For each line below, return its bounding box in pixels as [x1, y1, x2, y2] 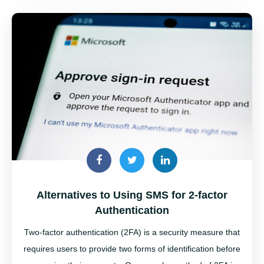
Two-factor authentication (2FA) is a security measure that [24, 227, 240, 237]
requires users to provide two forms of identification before [24, 243, 240, 253]
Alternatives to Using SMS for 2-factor [37, 189, 227, 201]
